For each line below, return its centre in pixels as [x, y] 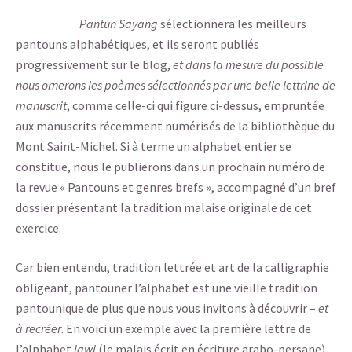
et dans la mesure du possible [248, 64]
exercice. [38, 227]
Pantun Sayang [119, 23]
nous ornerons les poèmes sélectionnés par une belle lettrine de [176, 84]
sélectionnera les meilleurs [232, 23]
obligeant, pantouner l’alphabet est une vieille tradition [167, 287]
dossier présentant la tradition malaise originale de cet [164, 207]
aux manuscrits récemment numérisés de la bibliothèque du [175, 125]
